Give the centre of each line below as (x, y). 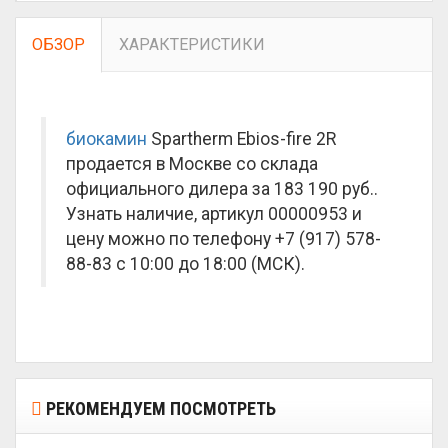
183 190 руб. (324, 189)
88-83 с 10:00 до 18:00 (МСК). (185, 264)
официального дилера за (170, 189)
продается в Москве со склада (192, 164)
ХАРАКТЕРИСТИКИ (192, 44)
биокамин (106, 139)
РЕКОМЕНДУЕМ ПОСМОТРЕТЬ (159, 408)
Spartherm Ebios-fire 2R (241, 139)
